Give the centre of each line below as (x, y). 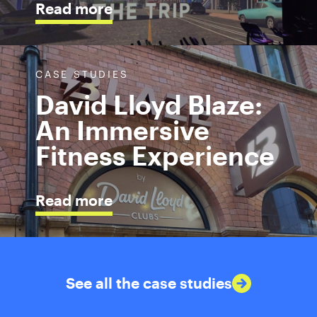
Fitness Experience (155, 155)
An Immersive (122, 129)
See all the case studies (149, 283)
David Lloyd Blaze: (149, 104)
